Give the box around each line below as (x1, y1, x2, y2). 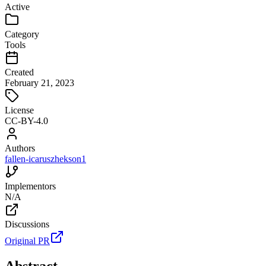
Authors (5, 142, 35, 153)
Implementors (5, 180, 56, 191)
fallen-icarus (5, 153, 50, 164)
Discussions (5, 218, 49, 229)
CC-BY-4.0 (5, 115, 48, 126)
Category (5, 28, 39, 39)
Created (5, 66, 34, 77)
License (5, 104, 34, 115)
